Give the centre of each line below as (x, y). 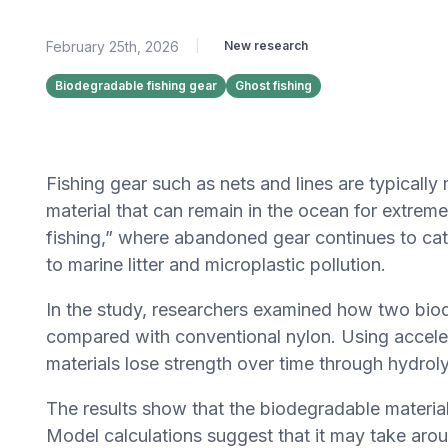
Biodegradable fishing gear (135, 85)
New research (265, 45)
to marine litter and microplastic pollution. (215, 264)
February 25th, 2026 (112, 46)
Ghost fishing (273, 85)
